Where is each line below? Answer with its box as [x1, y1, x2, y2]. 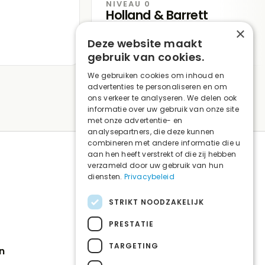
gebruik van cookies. [88, 50, 204, 64]
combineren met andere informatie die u [88, 138, 241, 148]
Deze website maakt [88, 36, 203, 51]
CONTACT [90, 175, 148, 189]
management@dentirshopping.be [90, 187, 251, 201]
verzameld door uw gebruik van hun [88, 160, 224, 170]
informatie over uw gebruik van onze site [88, 104, 240, 114]
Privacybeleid [124, 172, 174, 182]
